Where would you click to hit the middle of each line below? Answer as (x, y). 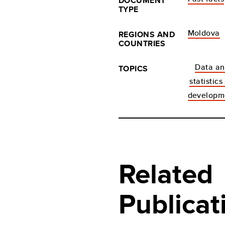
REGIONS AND (147, 34)
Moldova (204, 33)
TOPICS (133, 69)
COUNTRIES (142, 43)
